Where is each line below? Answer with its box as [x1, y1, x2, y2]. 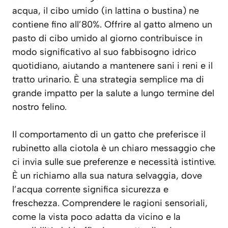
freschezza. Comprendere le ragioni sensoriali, [12, 197, 208, 209]
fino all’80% [51, 19, 100, 31]
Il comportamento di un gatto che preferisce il [12, 129, 206, 140]
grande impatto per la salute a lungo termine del [12, 88, 214, 99]
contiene [12, 19, 51, 31]
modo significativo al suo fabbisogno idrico [12, 46, 196, 58]
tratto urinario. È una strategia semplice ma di [12, 74, 204, 85]
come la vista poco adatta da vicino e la [12, 211, 181, 223]
